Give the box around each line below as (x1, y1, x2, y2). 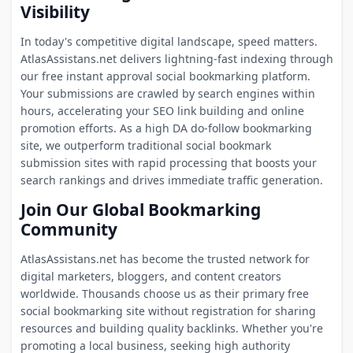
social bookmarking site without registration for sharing (20, 303, 316, 318)
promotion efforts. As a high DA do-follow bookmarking (20, 120, 312, 136)
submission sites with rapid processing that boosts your (20, 154, 317, 170)
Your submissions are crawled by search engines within (20, 85, 315, 101)
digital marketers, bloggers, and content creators (20, 268, 281, 284)
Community (20, 217, 117, 240)
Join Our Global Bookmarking (20, 198, 261, 221)
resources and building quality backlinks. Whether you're (20, 320, 323, 336)
